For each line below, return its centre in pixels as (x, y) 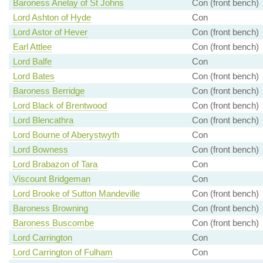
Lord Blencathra (43, 120)
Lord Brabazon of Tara (55, 164)
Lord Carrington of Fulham (63, 252)
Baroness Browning (50, 208)
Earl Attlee (32, 47)
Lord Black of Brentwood (60, 106)
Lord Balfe (32, 62)
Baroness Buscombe (53, 223)
